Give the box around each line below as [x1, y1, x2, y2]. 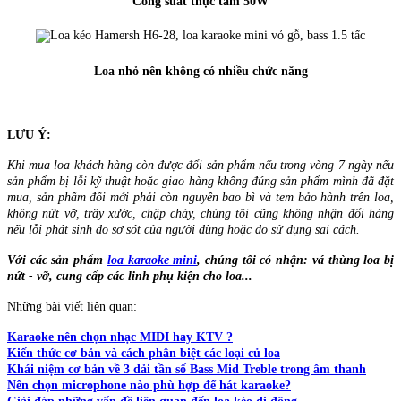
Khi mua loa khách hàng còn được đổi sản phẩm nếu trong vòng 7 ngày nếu [7, 158, 394, 173]
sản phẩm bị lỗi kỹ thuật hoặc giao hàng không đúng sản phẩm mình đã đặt [7, 175, 394, 189]
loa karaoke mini [107, 253, 198, 268]
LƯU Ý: [7, 128, 51, 142]
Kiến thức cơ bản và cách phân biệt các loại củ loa [7, 346, 280, 361]
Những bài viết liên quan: [7, 300, 137, 314]
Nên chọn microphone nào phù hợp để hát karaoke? [7, 379, 291, 393]
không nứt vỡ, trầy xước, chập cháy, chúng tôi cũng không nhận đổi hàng [7, 207, 394, 221]
